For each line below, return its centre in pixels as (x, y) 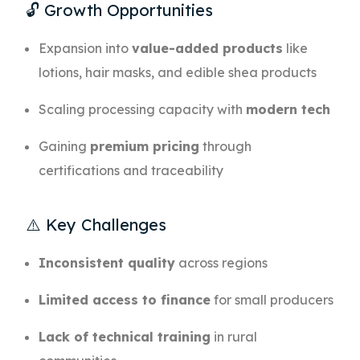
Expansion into (86, 49)
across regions (222, 263)
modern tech (288, 110)
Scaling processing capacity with (143, 110)
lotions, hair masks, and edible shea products (178, 73)
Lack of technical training (125, 337)
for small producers (272, 300)
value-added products (208, 49)
